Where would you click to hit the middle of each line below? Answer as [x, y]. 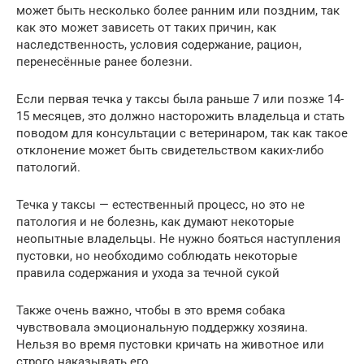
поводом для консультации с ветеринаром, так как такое [182, 134]
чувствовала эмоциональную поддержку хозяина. [162, 328]
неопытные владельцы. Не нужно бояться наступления [178, 239]
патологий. [48, 168]
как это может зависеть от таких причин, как [146, 28]
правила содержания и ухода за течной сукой [148, 273]
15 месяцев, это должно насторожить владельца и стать [180, 117]
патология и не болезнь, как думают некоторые [155, 222]
